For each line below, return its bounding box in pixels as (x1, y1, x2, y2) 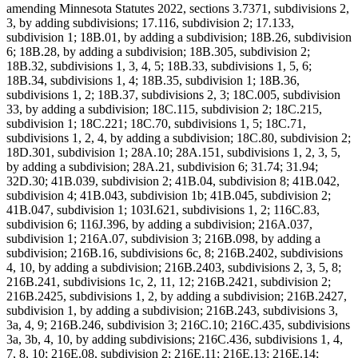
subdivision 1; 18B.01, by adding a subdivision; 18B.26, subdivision (6, 30, 352, 45)
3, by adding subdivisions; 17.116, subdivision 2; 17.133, (6, 16, 294, 30)
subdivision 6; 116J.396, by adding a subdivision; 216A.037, (6, 217, 312, 232)
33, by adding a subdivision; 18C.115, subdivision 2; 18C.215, (6, 102, 322, 117)
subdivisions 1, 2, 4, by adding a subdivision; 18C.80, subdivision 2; (6, 131, 351, 145)
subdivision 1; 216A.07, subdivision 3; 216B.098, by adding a (6, 232, 320, 246)
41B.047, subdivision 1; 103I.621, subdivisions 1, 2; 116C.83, (6, 203, 320, 217)
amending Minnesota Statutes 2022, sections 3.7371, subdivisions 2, (6, 2, 349, 16)
